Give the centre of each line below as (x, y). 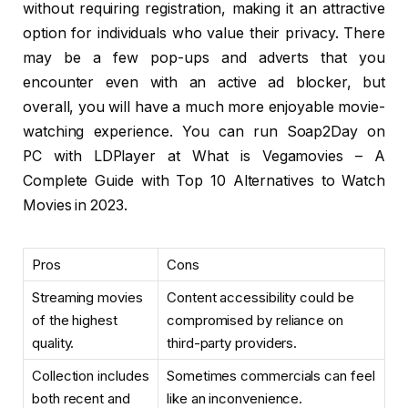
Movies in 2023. (75, 205)
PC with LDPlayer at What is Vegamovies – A (204, 156)
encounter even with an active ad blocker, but (204, 82)
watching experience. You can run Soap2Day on (204, 131)
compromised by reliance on (255, 321)
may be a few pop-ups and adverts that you (204, 57)
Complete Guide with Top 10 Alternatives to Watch (204, 180)
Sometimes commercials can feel (271, 376)
